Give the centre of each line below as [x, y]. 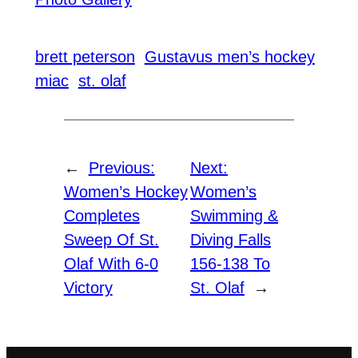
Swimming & [234, 216]
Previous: [121, 168]
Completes [101, 216]
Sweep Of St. [111, 240]
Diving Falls [230, 240]
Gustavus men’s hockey [229, 57]
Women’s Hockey [125, 192]
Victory [88, 288]
